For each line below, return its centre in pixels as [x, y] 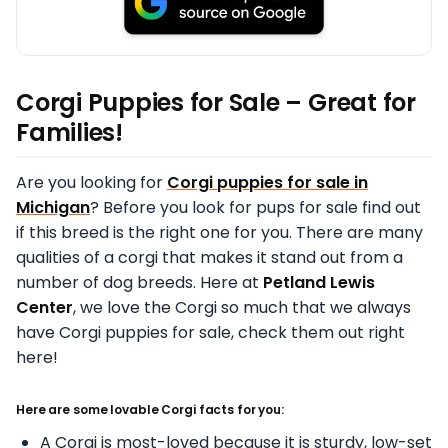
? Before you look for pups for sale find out [255, 207]
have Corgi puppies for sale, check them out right [210, 332]
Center [44, 307]
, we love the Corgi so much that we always [242, 307]
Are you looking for [91, 182]
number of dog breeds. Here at [139, 282]
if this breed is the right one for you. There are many [219, 232]
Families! [69, 132]
